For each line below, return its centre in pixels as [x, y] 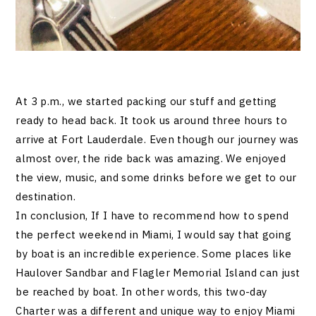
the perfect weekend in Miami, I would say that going [153, 234]
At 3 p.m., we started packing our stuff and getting [146, 101]
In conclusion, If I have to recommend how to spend [152, 215]
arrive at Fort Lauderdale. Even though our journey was [157, 139]
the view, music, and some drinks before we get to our [156, 177]
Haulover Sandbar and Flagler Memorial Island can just [158, 272]
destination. [45, 196]
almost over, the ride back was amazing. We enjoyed [151, 158]
